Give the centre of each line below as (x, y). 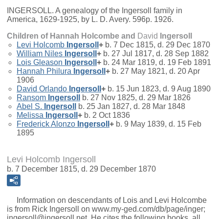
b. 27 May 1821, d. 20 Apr (155, 71)
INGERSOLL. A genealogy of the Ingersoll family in (95, 11)
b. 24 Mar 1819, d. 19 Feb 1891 (156, 63)
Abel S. (29, 107)
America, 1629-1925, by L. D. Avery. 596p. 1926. (90, 20)
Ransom (31, 98)
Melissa (30, 115)
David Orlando (42, 89)
